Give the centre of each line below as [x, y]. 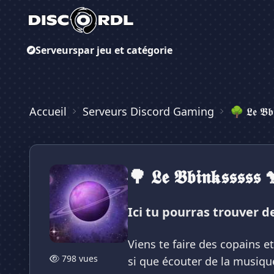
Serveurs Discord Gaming [148, 111]
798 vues [80, 258]
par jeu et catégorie [125, 50]
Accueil [48, 111]
